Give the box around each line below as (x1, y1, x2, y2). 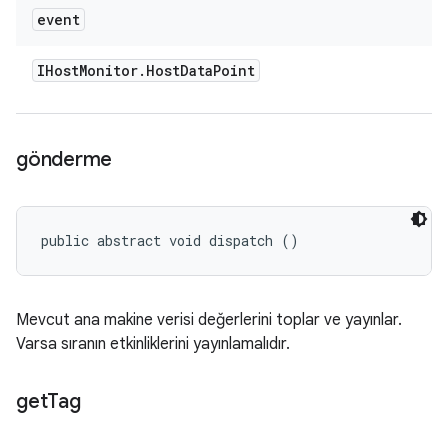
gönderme (16, 147, 112, 172)
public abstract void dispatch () (41, 231, 299, 250)
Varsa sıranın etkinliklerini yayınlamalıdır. (16, 334, 290, 354)
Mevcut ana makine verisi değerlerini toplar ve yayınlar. (16, 310, 402, 330)
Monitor (79, 61, 138, 80)
